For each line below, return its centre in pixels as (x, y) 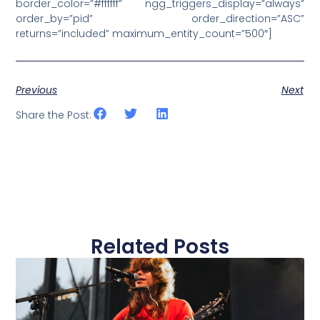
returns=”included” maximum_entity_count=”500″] (144, 34)
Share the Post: (54, 115)
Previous (37, 90)
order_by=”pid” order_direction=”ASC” (160, 19)
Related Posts (160, 246)
